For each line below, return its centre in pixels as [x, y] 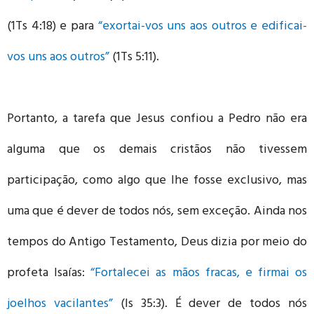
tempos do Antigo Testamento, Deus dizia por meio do [157, 243]
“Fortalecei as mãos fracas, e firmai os [199, 274]
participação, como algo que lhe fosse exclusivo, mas [157, 181]
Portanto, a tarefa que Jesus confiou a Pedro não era [157, 120]
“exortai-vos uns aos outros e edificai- [203, 27]
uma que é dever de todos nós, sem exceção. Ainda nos [157, 212]
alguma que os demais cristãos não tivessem [157, 150]
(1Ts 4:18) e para [53, 27]
